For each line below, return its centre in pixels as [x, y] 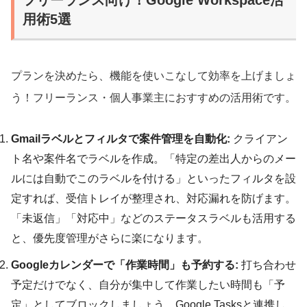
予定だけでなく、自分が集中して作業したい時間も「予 [148, 284]
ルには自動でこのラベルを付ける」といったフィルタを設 [153, 178]
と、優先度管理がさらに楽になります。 [110, 238]
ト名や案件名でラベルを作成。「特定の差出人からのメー [153, 158]
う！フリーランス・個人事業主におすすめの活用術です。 [153, 97]
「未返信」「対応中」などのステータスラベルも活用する [153, 218]
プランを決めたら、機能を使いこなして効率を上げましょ [153, 75]
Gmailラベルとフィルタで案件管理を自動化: [121, 138]
